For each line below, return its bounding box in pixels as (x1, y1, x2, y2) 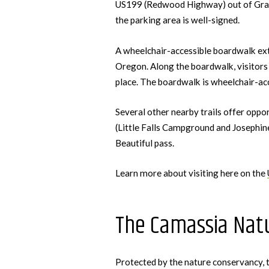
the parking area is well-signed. (115, 14, 240, 26)
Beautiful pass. (115, 138, 174, 149)
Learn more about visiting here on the (115, 168, 267, 179)
